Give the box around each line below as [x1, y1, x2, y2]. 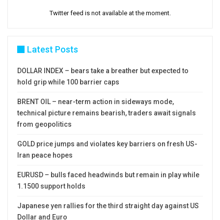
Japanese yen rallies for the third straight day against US [17, 202, 199, 210]
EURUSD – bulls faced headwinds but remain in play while [17, 171, 199, 179]
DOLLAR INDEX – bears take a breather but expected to [17, 67, 189, 75]
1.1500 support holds [17, 182, 85, 191]
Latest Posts [27, 44, 78, 55]
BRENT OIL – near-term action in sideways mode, [17, 98, 174, 106]
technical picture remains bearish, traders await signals [17, 109, 196, 117]
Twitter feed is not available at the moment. [49, 9, 171, 17]
